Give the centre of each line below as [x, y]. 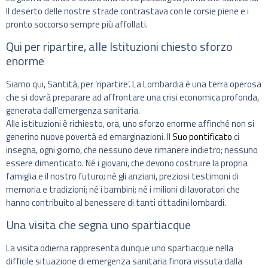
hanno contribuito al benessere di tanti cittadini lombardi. [116, 202]
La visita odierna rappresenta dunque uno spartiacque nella [120, 248]
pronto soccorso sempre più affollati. [77, 24]
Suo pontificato [202, 136]
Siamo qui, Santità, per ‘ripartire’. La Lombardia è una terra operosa [134, 84]
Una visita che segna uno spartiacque [98, 225]
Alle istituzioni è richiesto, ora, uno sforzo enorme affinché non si [130, 123]
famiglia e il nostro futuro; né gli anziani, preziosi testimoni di [122, 176]
